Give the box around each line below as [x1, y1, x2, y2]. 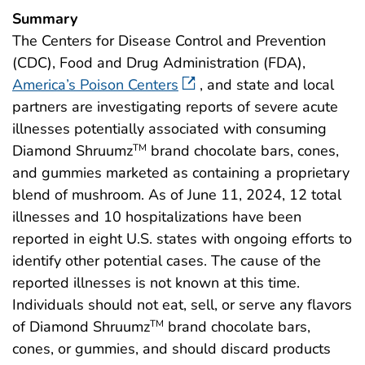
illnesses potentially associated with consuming [12, 118, 327, 139]
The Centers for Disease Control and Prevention [12, 30, 326, 51]
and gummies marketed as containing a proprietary [12, 162, 350, 182]
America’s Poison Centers [12, 74, 178, 95]
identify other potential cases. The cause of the [12, 250, 321, 270]
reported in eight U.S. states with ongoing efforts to [12, 228, 352, 248]
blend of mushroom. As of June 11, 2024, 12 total [12, 184, 341, 204]
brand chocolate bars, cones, [147, 140, 339, 161]
